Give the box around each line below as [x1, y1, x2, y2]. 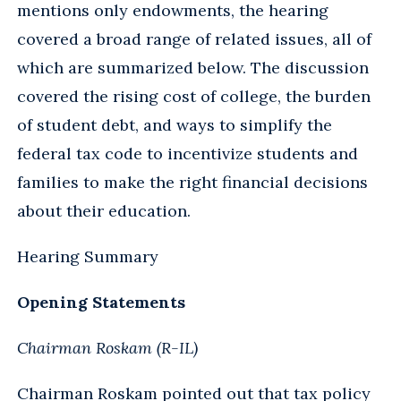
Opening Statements [17, 291, 185, 312]
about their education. [17, 200, 191, 221]
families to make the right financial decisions [17, 171, 368, 192]
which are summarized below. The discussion [17, 56, 369, 78]
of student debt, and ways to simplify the [17, 114, 332, 135]
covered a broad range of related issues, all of [17, 28, 371, 49]
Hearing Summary [17, 245, 158, 267]
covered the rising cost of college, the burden [17, 85, 371, 107]
